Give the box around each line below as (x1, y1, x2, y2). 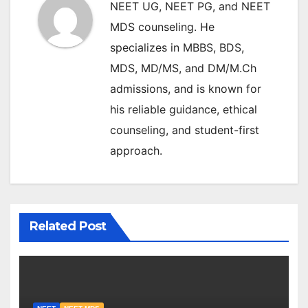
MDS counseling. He (110, 20, 214, 34)
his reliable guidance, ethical (110, 102, 257, 116)
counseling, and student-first (110, 123, 259, 137)
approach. (110, 144, 162, 157)
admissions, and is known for (110, 82, 261, 96)
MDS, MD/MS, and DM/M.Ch (110, 61, 256, 75)
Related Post (29, 218, 106, 234)
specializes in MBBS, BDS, (110, 41, 244, 54)
